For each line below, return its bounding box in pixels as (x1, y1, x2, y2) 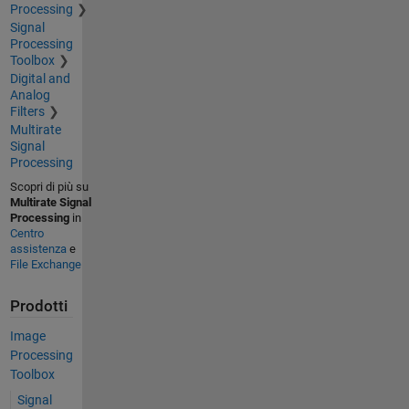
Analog (9, 87, 50, 102)
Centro (9, 225, 44, 240)
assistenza (9, 241, 67, 256)
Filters (9, 103, 45, 119)
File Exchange (9, 257, 81, 271)
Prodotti (9, 297, 68, 315)
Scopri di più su (9, 179, 89, 194)
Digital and (9, 70, 70, 86)
